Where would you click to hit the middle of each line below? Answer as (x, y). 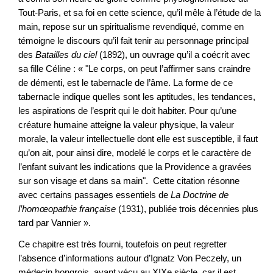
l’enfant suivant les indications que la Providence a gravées (135, 167)
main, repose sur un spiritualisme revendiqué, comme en (131, 27)
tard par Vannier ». (55, 223)
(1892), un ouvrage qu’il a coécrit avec (174, 55)
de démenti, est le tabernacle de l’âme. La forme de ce (126, 83)
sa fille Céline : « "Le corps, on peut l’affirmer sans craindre (134, 69)
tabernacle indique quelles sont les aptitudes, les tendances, (137, 97)
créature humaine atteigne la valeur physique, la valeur (126, 125)
